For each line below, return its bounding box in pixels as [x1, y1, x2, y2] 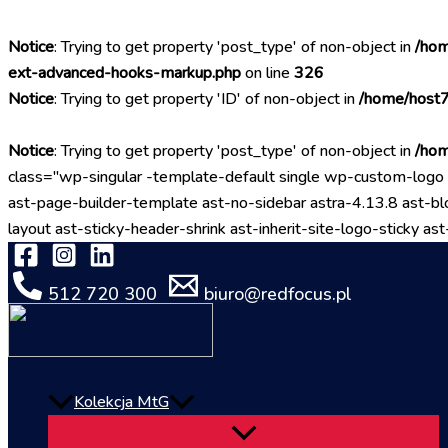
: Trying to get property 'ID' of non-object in [54, 88, 359, 110]
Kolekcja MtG [74, 391, 169, 413]
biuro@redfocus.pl [204, 282, 352, 306]
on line [241, 62, 294, 84]
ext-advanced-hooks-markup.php [8, 62, 241, 84]
